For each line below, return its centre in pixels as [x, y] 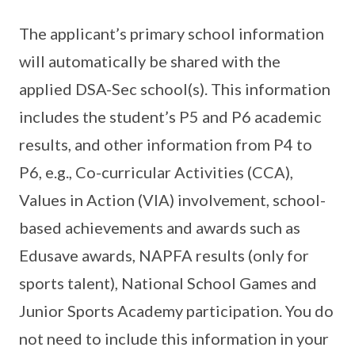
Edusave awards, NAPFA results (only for [164, 255]
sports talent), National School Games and [168, 283]
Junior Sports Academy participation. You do [176, 311]
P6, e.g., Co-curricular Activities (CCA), [156, 172]
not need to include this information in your [174, 338]
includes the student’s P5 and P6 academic [170, 116]
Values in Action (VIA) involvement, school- [172, 200]
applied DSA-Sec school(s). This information [175, 89]
